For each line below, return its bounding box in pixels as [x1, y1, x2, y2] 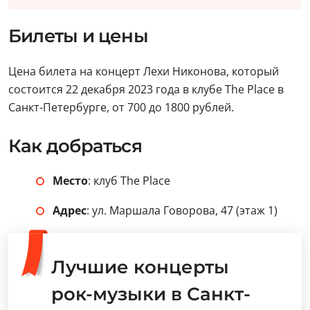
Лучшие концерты [51, 255, 229, 278]
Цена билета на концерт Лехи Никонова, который [8, 63, 279, 79]
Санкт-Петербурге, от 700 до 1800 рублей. [8, 99, 234, 115]
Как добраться [8, 134, 142, 157]
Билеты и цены [8, 24, 148, 47]
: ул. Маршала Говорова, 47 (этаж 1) [86, 202, 277, 218]
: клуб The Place [88, 172, 170, 188]
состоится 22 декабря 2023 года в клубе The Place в [8, 81, 284, 97]
